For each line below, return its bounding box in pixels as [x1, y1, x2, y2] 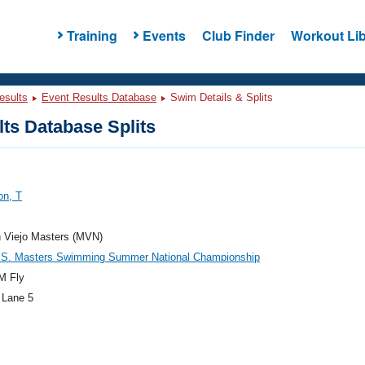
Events [142, 25, 186, 45]
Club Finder [201, 25, 275, 45]
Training [66, 25, 117, 45]
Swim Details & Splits [167, 91, 273, 103]
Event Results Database [42, 91, 156, 103]
